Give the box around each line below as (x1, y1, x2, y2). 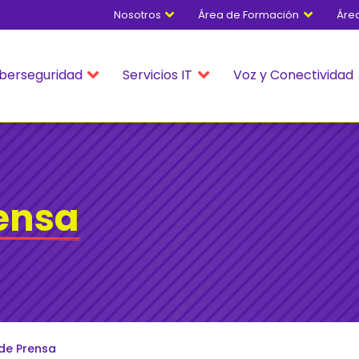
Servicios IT (123, 65, 193, 84)
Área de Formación (198, 6, 300, 22)
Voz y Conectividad (233, 65, 354, 84)
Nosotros (114, 6, 162, 22)
